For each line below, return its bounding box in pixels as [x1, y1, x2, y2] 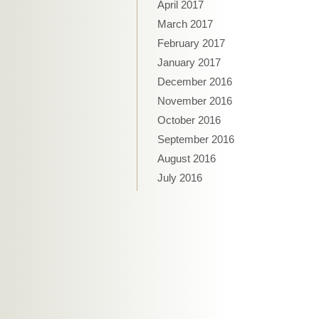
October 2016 [157, 114, 221, 126]
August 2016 [157, 152, 216, 164]
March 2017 [157, 18, 213, 30]
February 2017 [157, 37, 225, 49]
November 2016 [157, 95, 232, 107]
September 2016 [157, 133, 234, 145]
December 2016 [157, 75, 232, 88]
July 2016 [157, 172, 202, 184]
